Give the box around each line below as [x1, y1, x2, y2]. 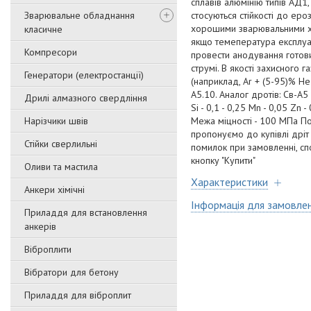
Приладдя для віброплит [24, 289, 131, 301]
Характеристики [191, 175, 268, 190]
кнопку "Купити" [191, 154, 255, 167]
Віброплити [24, 243, 72, 255]
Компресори [24, 46, 77, 58]
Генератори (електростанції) [24, 69, 144, 81]
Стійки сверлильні [24, 137, 97, 150]
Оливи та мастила [24, 160, 98, 173]
